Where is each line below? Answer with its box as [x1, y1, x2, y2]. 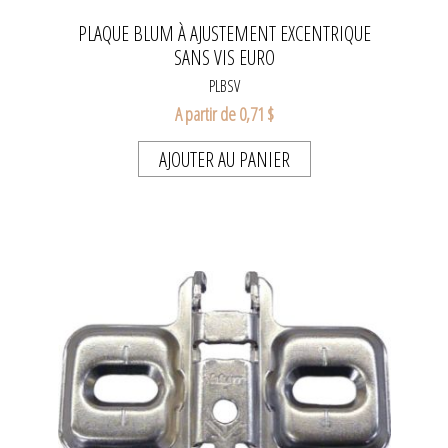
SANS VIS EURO [173, 44, 275, 72]
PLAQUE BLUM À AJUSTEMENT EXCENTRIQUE [77, 20, 371, 48]
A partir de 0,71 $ [174, 102, 274, 127]
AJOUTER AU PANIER [158, 146, 290, 174]
